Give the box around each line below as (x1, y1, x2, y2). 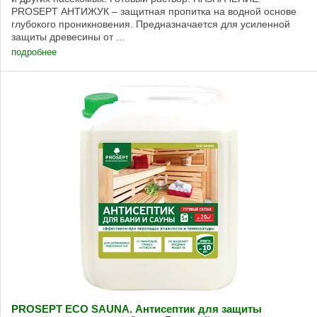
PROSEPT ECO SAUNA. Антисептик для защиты (11, 304, 262, 316)
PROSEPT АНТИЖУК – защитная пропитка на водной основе (11, 6, 296, 18)
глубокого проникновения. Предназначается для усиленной (11, 18, 290, 30)
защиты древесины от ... (11, 31, 125, 43)
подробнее (11, 47, 57, 58)
